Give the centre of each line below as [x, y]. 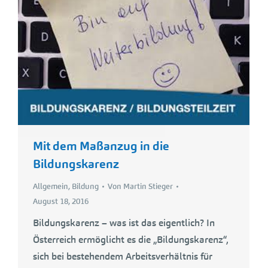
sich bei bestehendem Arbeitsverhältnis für [123, 257]
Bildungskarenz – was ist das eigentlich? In [124, 223]
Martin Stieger [148, 187]
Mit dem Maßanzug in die [101, 146]
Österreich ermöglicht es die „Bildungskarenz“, [131, 240]
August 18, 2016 [61, 202]
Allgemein [51, 187]
